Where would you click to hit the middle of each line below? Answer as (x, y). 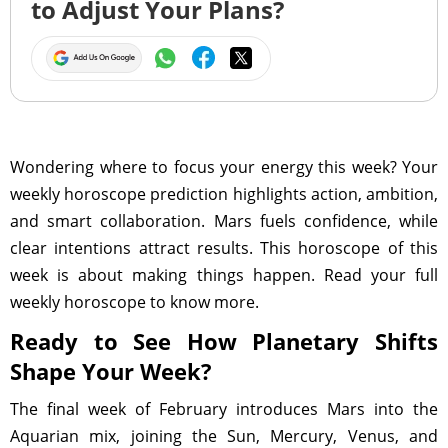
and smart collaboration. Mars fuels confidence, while (224, 221)
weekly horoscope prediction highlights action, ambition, (224, 194)
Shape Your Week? (111, 371)
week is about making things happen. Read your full (224, 275)
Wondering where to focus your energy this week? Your (224, 167)
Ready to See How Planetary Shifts (224, 341)
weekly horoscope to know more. (134, 302)
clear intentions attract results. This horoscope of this (224, 248)
